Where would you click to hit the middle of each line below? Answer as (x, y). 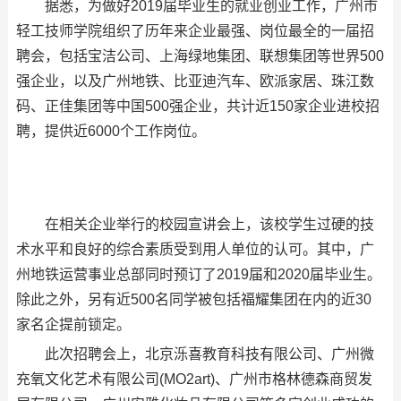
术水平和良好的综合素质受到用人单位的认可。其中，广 (195, 249)
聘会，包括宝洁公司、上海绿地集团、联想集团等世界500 (200, 56)
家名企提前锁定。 (73, 324)
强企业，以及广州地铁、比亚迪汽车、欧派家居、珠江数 (195, 81)
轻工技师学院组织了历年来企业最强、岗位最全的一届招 (195, 31)
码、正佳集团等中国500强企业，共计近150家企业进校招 (197, 106)
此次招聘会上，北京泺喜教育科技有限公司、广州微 (209, 354)
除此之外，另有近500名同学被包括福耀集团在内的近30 (193, 299)
